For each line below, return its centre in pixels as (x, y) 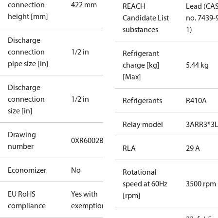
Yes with (84, 194)
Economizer (27, 170)
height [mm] (28, 16)
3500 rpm (201, 183)
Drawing (22, 134)
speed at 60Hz (145, 183)
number (21, 146)
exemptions (90, 205)
